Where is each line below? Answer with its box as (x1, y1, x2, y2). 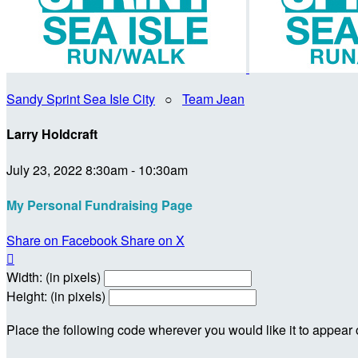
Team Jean (182, 89, 245, 108)
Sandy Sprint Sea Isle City (6, 89, 155, 108)
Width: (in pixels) (6, 268, 101, 287)
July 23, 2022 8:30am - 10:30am (6, 160, 188, 179)
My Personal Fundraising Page (6, 195, 193, 214)
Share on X (121, 231, 185, 250)
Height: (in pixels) (6, 287, 105, 306)
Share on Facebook (6, 231, 117, 250)
